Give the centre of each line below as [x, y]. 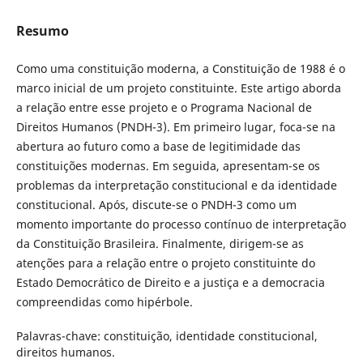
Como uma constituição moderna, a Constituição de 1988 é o [180, 68]
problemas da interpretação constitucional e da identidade [176, 185]
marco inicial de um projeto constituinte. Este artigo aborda [178, 88]
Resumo [42, 30]
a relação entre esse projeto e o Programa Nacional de [164, 107]
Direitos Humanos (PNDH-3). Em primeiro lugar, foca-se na [175, 126]
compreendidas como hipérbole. [104, 301]
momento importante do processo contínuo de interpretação [181, 224]
